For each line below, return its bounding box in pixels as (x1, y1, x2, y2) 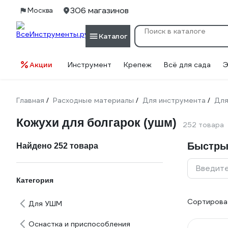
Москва (27, 6, 53, 15)
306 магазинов (70, 5, 129, 16)
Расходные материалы (53, 96, 134, 105)
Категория (16, 176, 53, 184)
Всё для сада (164, 60, 211, 69)
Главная (16, 96, 44, 105)
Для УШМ (28, 199, 62, 208)
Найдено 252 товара (16, 141, 98, 150)
